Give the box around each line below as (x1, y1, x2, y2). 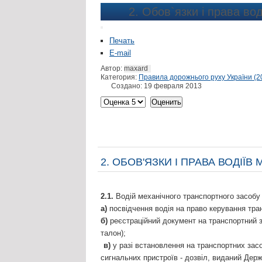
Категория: (101, 74, 139, 81)
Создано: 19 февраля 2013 (111, 82, 202, 90)
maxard (124, 65, 148, 73)
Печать (109, 36, 135, 46)
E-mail (109, 49, 131, 58)
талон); (101, 229, 126, 238)
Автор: (101, 65, 124, 73)
